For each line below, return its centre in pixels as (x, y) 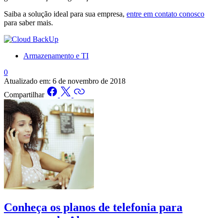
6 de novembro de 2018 (89, 81)
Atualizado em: (27, 81)
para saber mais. (28, 22)
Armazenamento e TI (56, 55)
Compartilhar (24, 94)
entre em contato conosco (165, 14)
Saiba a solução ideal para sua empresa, (65, 14)
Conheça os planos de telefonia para (93, 207)
